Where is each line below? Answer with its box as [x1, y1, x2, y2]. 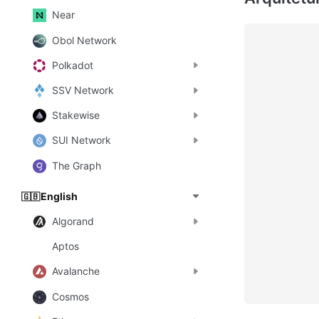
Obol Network [52, 33, 117, 46]
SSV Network [52, 84, 114, 97]
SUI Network [52, 134, 111, 147]
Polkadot [52, 58, 93, 71]
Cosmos [52, 290, 89, 303]
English [41, 189, 78, 202]
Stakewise [52, 109, 100, 122]
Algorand [52, 214, 94, 227]
